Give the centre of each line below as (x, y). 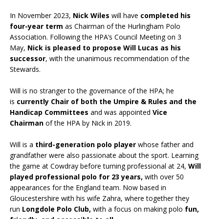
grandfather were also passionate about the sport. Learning (104, 155)
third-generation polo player (86, 144)
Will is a (22, 144)
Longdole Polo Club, (56, 209)
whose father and (165, 144)
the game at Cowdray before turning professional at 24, (99, 166)
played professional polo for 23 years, (76, 176)
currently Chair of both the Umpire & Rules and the (107, 101)
